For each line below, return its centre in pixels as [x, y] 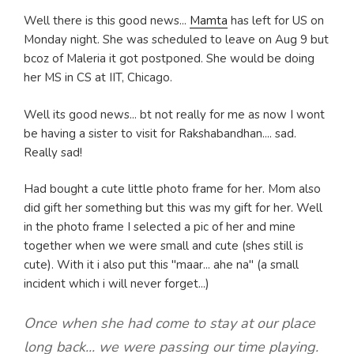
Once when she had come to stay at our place [169, 323]
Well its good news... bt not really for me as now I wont [174, 114]
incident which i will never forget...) [117, 284]
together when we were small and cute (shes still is [164, 246]
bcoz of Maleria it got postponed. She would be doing [169, 59]
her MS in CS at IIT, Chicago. [98, 78]
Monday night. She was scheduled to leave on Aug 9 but [176, 40]
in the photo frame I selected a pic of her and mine [160, 227]
